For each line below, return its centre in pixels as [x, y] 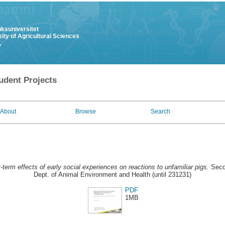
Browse [86, 111]
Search [160, 111]
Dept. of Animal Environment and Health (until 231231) [113, 175]
